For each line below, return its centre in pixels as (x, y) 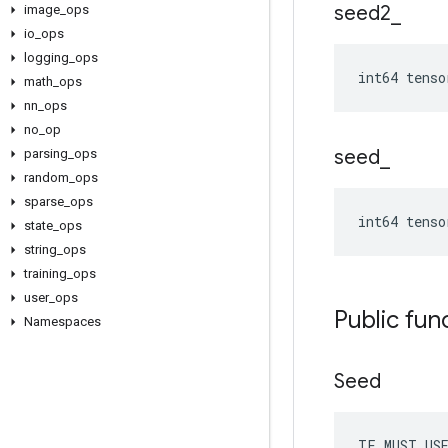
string (40, 249)
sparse (44, 201)
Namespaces (62, 321)
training (45, 273)
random (46, 177)
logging (46, 57)
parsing (46, 153)
